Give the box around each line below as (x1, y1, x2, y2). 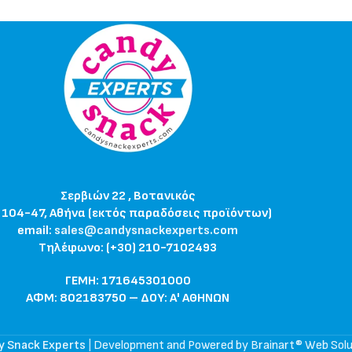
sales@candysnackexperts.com (54, 223, 239, 238)
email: (17, 223, 55, 238)
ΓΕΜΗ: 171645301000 (64, 273, 191, 288)
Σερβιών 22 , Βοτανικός (60, 189, 196, 203)
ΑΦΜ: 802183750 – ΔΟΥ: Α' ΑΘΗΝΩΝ (26, 291, 230, 306)
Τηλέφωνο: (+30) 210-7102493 (38, 240, 218, 255)
